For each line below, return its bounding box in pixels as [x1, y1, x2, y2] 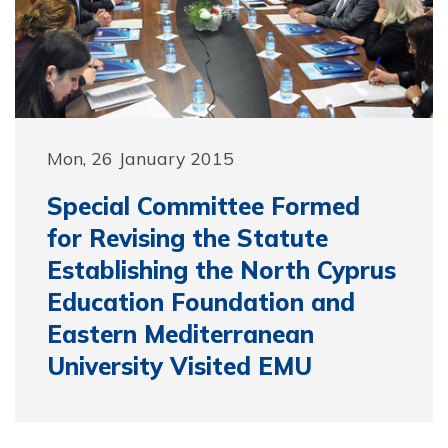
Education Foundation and [47, 287, 355, 317]
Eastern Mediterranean [47, 319, 314, 349]
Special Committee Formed [47, 191, 360, 221]
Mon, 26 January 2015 [47, 147, 234, 169]
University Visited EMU [47, 351, 312, 381]
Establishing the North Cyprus [47, 255, 396, 285]
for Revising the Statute [47, 223, 328, 253]
